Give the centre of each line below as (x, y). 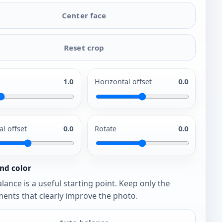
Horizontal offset (123, 82)
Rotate (106, 128)
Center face (84, 16)
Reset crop (84, 48)
